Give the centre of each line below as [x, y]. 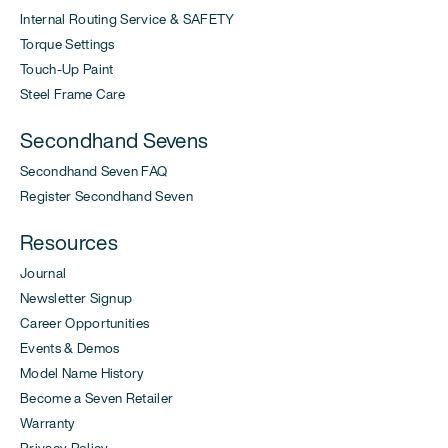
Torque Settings [67, 44]
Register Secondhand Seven [106, 196]
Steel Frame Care [73, 94]
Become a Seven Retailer [97, 398]
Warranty [48, 423]
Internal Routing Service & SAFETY [127, 19]
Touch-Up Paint [67, 69]
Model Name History [82, 373]
